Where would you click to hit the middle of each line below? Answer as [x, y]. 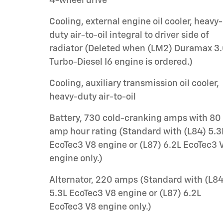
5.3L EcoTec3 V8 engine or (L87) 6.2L [125, 193]
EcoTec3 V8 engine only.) [100, 207]
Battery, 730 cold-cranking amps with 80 [135, 118]
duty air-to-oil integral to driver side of [129, 35]
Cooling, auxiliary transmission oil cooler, [134, 83]
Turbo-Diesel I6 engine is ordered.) [121, 62]
